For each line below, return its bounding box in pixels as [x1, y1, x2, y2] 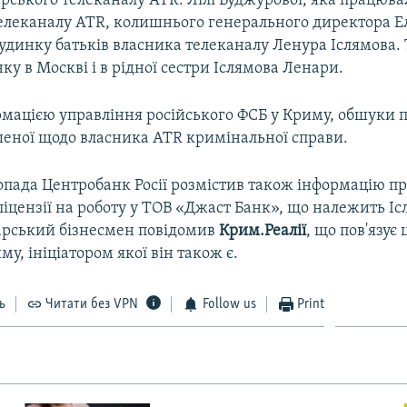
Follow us [202, 296, 256, 312]
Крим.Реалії [219, 222, 307, 240]
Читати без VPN [45, 296, 139, 312]
